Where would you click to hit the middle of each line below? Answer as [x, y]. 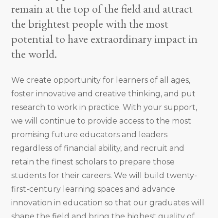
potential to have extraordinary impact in [104, 39]
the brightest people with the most [90, 24]
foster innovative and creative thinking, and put [103, 94]
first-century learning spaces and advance [93, 189]
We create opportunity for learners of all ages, [100, 80]
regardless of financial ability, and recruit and [98, 148]
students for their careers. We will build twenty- [104, 176]
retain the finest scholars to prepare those [93, 162]
